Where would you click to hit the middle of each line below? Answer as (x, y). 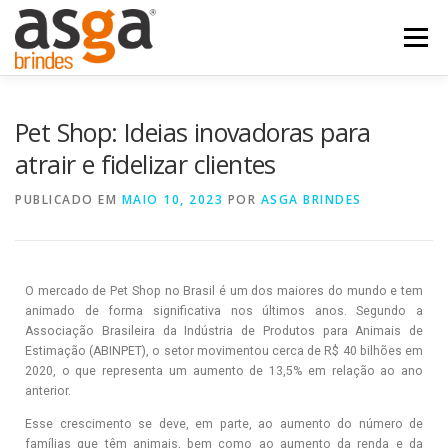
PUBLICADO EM (68, 199)
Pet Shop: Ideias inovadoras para (193, 132)
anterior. (48, 391)
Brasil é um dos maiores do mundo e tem (303, 291)
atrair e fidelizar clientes (145, 164)
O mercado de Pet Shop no (104, 291)
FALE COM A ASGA (96, 187)
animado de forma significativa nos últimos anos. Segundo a (224, 311)
